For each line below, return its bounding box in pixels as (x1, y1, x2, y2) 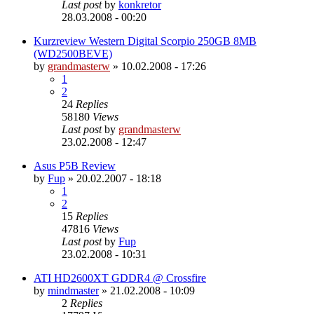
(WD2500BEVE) (34, 47, 112, 60)
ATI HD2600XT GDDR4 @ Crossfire (34, 271, 206, 284)
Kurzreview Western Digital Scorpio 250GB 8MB (34, 34, 257, 47)
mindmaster (48, 284, 99, 296)
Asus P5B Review (34, 159, 116, 172)
